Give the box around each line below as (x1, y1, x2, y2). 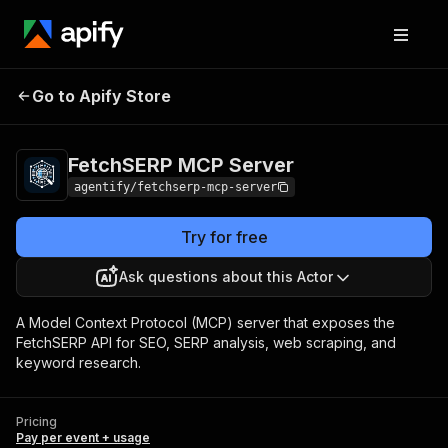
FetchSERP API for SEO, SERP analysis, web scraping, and (16, 334, 396, 351)
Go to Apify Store (32, 86, 171, 106)
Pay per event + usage (16, 430, 150, 445)
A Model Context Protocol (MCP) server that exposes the (16, 314, 395, 331)
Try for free (180, 227, 268, 247)
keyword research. (16, 354, 141, 371)
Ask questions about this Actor (119, 268, 333, 285)
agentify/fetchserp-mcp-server (74, 180, 277, 194)
